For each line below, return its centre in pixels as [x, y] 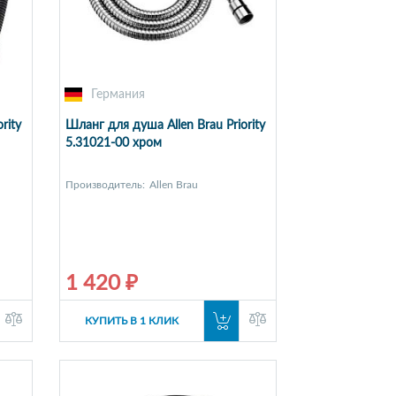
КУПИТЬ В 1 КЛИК [131, 321]
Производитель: [105, 185]
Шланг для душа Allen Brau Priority [165, 126]
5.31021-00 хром [113, 144]
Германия [118, 95]
